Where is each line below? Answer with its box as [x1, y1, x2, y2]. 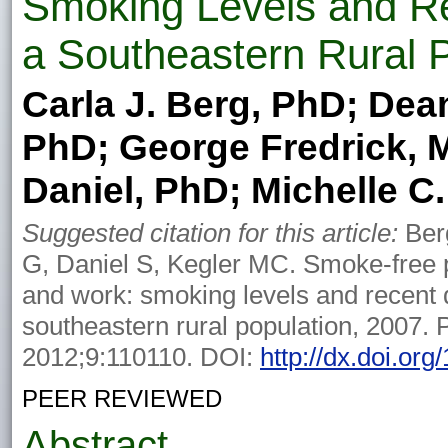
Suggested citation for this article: [22, 218, 398, 248]
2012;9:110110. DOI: [22, 342, 260, 372]
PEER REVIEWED [22, 385, 222, 412]
